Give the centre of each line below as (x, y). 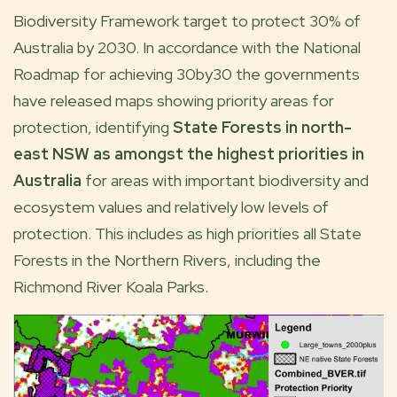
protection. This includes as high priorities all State (187, 234)
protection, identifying (93, 127)
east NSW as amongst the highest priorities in (189, 154)
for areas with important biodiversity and (225, 180)
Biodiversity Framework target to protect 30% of (187, 21)
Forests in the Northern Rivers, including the (167, 260)
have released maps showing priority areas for (174, 101)
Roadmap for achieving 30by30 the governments (187, 74)
